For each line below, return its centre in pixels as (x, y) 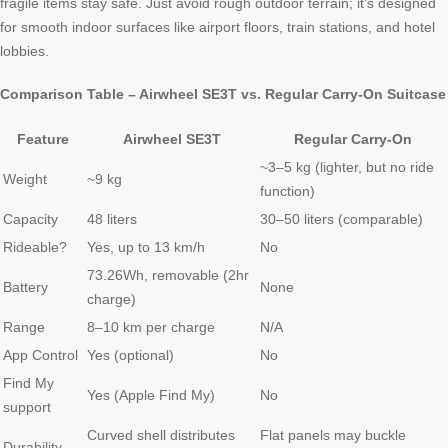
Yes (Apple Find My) (151, 395)
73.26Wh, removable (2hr (168, 275)
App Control (40, 355)
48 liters (112, 219)
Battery (25, 287)
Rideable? (35, 247)
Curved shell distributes (161, 435)
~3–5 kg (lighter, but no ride (347, 167)
